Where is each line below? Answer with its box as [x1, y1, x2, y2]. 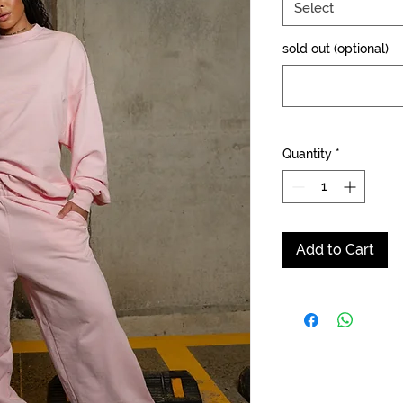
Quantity [282, 147, 332, 162]
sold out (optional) [282, 41, 389, 57]
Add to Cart [296, 241, 374, 259]
